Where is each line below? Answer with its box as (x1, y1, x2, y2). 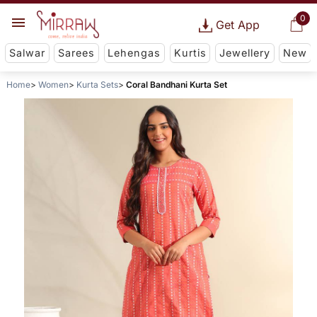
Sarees (58, 47, 96, 59)
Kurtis (173, 47, 207, 59)
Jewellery (219, 47, 270, 59)
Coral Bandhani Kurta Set (125, 79, 227, 91)
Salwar (8, 47, 45, 59)
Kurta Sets (76, 79, 118, 91)
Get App (215, 18, 260, 32)
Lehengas (108, 47, 161, 59)
